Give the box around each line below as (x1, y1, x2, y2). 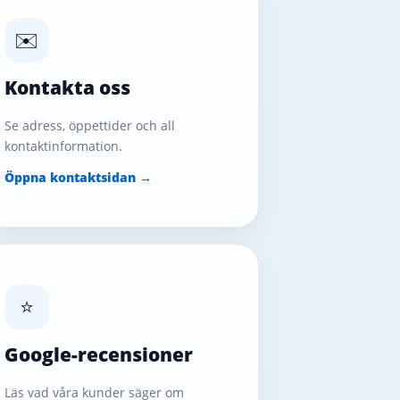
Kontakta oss (4, 74, 130, 100)
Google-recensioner (4, 341, 193, 367)
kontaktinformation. (4, 137, 122, 154)
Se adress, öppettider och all (4, 116, 175, 134)
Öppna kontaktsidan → (4, 168, 152, 186)
